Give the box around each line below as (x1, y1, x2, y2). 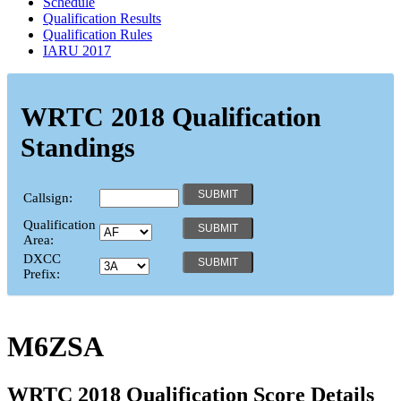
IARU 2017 (43, 42, 111, 58)
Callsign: (23, 190, 73, 205)
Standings (21, 132, 135, 162)
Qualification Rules (43, 26, 152, 42)
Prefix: (23, 266, 60, 281)
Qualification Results (43, 10, 161, 26)
